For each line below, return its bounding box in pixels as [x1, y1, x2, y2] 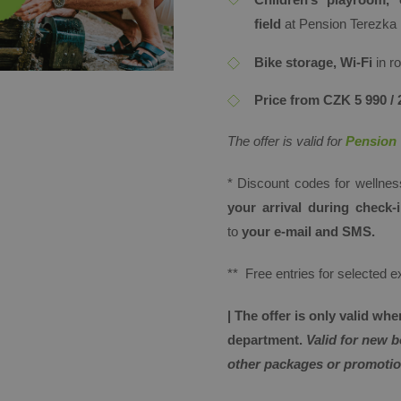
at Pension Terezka [281, 16, 397, 31]
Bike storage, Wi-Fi [254, 55, 376, 70]
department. [227, 332, 306, 347]
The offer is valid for [227, 133, 342, 149]
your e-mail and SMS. [242, 224, 375, 239]
